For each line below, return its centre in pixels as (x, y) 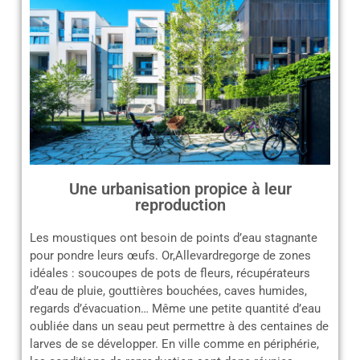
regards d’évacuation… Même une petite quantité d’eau (175, 309)
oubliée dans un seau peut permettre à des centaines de (179, 327)
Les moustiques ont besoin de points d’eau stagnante (174, 238)
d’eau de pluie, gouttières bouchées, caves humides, (168, 291)
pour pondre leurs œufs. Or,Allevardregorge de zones (170, 256)
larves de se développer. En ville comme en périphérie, (174, 344)
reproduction (180, 205)
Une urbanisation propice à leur (180, 189)
